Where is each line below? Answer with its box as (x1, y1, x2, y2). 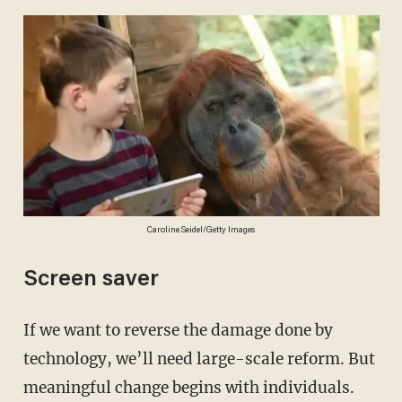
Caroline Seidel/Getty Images (147, 225, 256, 235)
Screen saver (22, 268, 159, 292)
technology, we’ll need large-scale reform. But (22, 348, 375, 369)
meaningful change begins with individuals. (22, 377, 354, 398)
